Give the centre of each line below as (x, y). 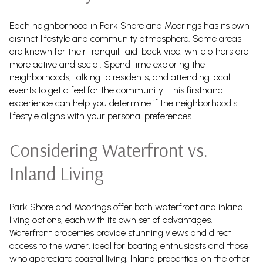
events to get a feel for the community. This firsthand (116, 90)
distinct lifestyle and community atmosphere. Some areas (125, 38)
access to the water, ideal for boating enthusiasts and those (129, 246)
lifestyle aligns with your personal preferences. (101, 116)
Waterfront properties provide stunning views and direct (120, 233)
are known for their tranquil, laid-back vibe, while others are (129, 51)
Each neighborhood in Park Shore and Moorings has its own (129, 25)
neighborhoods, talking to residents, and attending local (120, 77)
